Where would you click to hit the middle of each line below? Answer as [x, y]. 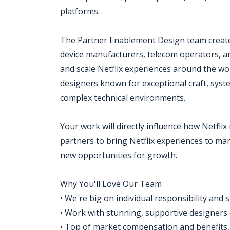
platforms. [80, 11]
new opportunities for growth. [119, 155]
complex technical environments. [123, 98]
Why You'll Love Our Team [111, 184]
